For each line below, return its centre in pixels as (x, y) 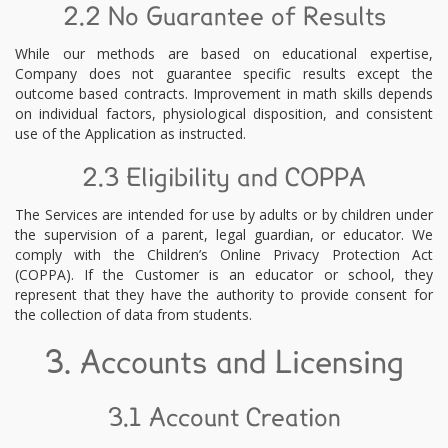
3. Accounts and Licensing (224, 364)
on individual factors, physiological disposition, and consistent (224, 113)
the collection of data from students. (133, 314)
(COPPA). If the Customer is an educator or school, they (224, 274)
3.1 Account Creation (224, 419)
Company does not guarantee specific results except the (224, 73)
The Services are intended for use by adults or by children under (224, 214)
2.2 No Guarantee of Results (224, 18)
